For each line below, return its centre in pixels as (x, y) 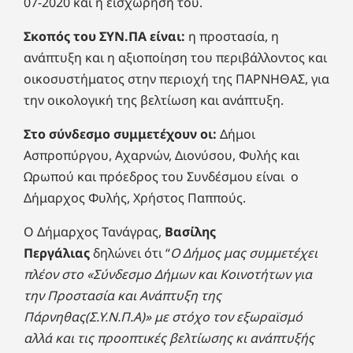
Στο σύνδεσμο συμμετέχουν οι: (120, 134)
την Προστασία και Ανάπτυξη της (123, 295)
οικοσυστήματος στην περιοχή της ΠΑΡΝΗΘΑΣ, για (176, 79)
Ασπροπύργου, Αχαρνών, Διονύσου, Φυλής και (162, 155)
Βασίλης (190, 232)
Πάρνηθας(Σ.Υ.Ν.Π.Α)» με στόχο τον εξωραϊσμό (163, 317)
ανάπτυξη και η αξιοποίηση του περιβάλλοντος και (175, 58)
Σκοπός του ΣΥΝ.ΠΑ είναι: (104, 36)
